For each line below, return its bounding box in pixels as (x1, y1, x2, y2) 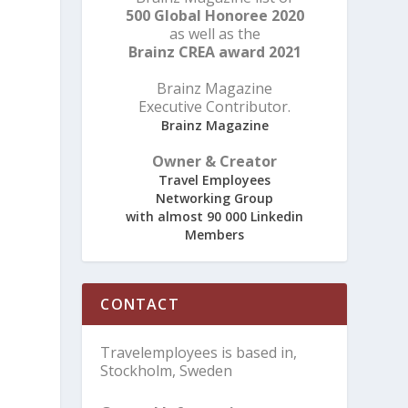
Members (185, 225, 245, 243)
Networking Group (156, 189, 274, 207)
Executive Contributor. (138, 96, 291, 117)
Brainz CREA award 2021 (127, 41, 301, 62)
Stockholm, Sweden (100, 360, 233, 381)
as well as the (168, 23, 260, 44)
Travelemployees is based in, (100, 342, 298, 362)
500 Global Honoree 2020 (125, 5, 304, 25)
